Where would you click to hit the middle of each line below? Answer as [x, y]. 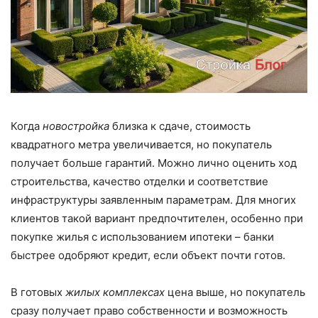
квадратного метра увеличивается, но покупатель [141, 144]
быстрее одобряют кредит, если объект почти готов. [148, 255]
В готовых [38, 292]
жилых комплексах [115, 292]
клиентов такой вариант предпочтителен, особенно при [157, 218]
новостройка [76, 126]
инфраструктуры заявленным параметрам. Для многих [153, 199]
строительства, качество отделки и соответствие [139, 181]
